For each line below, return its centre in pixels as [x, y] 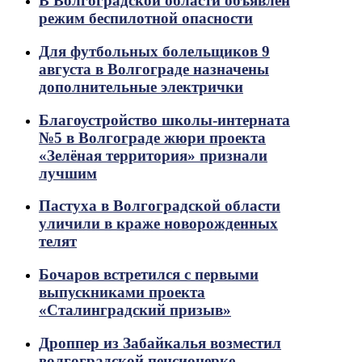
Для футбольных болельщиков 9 [154, 51]
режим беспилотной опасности [146, 19]
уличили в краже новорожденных [158, 224]
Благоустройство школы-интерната [164, 120]
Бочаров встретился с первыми [149, 274]
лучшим [68, 173]
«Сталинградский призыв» [135, 309]
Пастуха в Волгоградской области [160, 206]
